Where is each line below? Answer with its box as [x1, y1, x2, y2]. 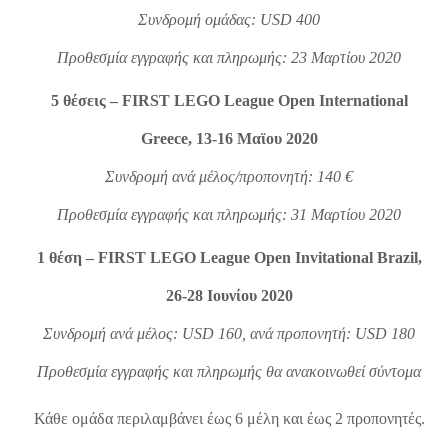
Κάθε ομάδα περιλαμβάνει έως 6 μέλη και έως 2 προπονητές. [33, 409, 425, 427]
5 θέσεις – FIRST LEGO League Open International [50, 91, 408, 109]
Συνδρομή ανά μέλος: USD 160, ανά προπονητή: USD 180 [43, 324, 415, 342]
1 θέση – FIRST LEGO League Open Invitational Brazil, [36, 248, 422, 266]
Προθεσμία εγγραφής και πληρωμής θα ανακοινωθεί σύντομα [37, 362, 421, 380]
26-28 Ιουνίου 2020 [165, 286, 293, 304]
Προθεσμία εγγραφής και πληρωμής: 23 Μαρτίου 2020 [57, 48, 401, 66]
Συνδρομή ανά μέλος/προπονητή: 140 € [105, 167, 353, 185]
